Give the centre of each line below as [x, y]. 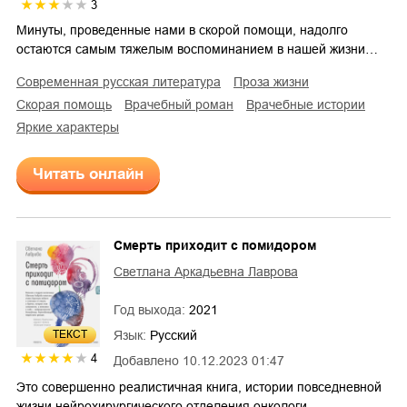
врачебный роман [183, 105]
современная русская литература [123, 82]
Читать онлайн [88, 174]
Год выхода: [151, 310]
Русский [174, 336]
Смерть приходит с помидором [215, 246]
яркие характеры [72, 128]
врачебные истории [310, 105]
